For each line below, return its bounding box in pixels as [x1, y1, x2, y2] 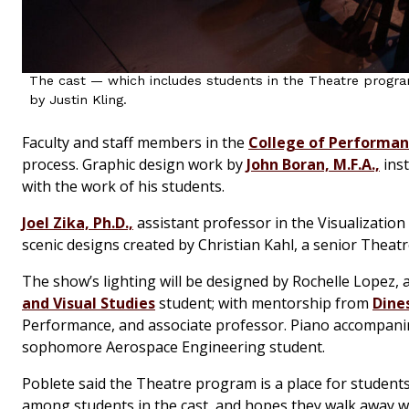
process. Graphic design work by [22, 154, 246, 175]
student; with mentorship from [155, 293, 372, 314]
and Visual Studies [22, 293, 155, 314]
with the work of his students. [22, 176, 225, 197]
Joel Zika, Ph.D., [22, 213, 133, 234]
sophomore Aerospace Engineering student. [22, 337, 325, 358]
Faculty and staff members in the [22, 132, 248, 153]
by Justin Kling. [29, 92, 127, 108]
